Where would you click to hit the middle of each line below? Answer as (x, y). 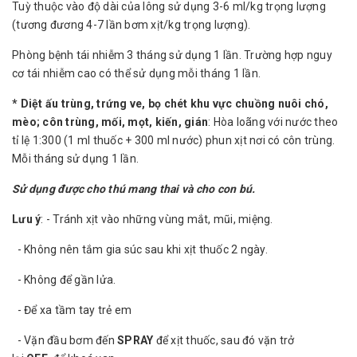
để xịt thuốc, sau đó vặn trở (225, 340)
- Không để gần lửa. (64, 280)
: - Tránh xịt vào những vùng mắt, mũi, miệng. (157, 219)
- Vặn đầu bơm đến (63, 340)
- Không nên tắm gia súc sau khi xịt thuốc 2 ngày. (140, 249)
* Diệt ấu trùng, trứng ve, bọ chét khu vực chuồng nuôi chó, (170, 104)
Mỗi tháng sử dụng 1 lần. (75, 159)
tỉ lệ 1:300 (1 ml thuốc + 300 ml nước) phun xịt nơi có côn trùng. (174, 140)
